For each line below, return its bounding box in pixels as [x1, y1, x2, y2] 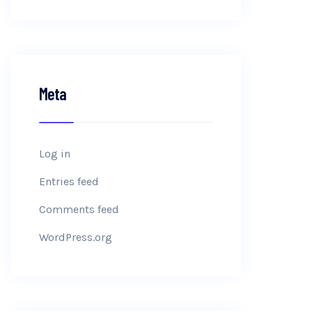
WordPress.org [39, 231, 112, 244]
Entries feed [39, 175, 99, 188]
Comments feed [39, 203, 119, 216]
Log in [39, 147, 70, 160]
